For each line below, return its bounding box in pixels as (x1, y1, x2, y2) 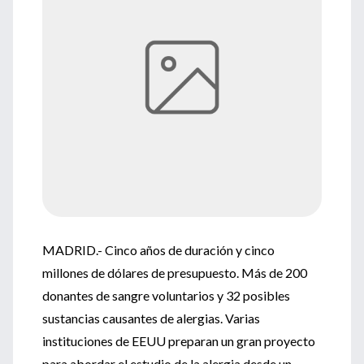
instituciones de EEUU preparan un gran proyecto (42, 333, 315, 349)
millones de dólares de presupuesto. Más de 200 (42, 265, 307, 280)
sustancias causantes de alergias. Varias (42, 310, 260, 326)
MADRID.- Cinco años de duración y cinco (42, 242, 275, 258)
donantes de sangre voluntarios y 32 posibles (42, 288, 290, 303)
